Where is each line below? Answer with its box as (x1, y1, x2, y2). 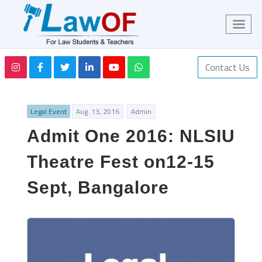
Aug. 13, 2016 (76, 106, 119, 117)
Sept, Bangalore (27, 177, 169, 197)
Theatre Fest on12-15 (27, 151, 215, 171)
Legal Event (30, 106, 67, 117)
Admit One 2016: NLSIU (27, 126, 235, 146)
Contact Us (205, 60, 250, 74)
